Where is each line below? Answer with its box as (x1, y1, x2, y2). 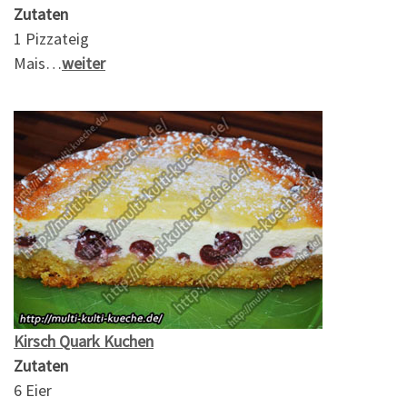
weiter (62, 53, 105, 74)
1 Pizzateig (14, 28, 89, 50)
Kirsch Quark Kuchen (14, 330, 154, 352)
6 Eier (14, 379, 52, 401)
